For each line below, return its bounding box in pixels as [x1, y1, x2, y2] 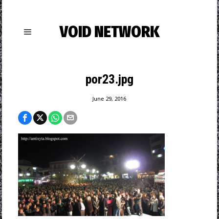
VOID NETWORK [59, 22, 159, 41]
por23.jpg [85, 72, 133, 87]
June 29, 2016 [92, 95, 127, 102]
